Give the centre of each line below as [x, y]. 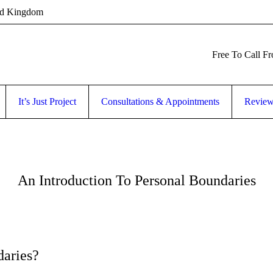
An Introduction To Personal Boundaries [136, 181]
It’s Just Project [47, 101]
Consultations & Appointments [160, 101]
